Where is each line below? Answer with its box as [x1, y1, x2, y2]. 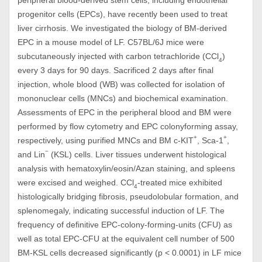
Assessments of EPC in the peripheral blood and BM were [18, 108, 232, 117]
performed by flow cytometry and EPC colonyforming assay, [18, 122, 238, 131]
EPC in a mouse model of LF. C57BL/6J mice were [18, 37, 204, 47]
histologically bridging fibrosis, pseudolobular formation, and [18, 192, 239, 201]
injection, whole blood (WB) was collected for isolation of [18, 80, 225, 89]
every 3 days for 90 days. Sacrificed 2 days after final [18, 65, 213, 75]
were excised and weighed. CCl [18, 178, 134, 187]
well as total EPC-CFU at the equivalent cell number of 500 [18, 234, 235, 243]
